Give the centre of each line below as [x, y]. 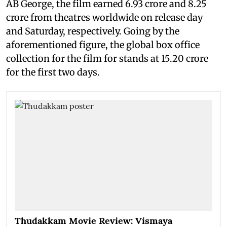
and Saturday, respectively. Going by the [93, 31]
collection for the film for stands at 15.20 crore [107, 58]
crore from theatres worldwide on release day [104, 17]
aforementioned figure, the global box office [103, 45]
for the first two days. [53, 72]
